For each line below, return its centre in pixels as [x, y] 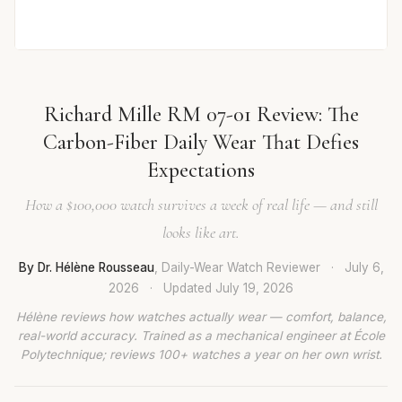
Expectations [201, 170]
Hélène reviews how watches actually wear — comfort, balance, [201, 316]
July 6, [364, 267]
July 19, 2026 [254, 288]
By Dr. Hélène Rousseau [86, 267]
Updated [189, 288]
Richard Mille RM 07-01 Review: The [201, 114]
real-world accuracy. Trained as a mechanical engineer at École [201, 335]
